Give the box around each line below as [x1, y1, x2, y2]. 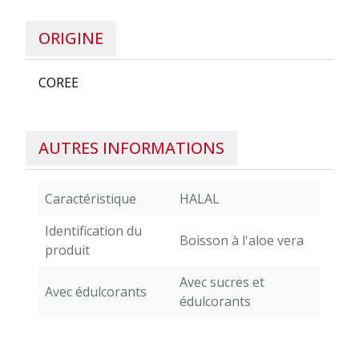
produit [45, 240, 90, 259]
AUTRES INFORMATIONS [38, 136, 224, 159]
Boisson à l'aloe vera [179, 231, 304, 249]
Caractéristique [45, 189, 136, 208]
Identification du [45, 221, 142, 240]
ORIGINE [38, 26, 103, 49]
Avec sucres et [179, 272, 264, 291]
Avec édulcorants [45, 282, 147, 301]
